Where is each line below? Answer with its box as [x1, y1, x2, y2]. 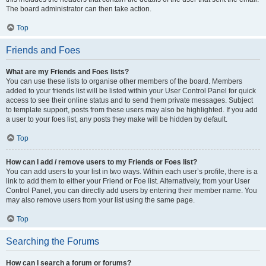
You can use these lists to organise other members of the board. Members [6, 77, 242, 85]
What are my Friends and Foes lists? [6, 68, 129, 76]
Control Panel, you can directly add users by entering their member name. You [6, 186, 257, 195]
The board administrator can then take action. [6, 5, 151, 13]
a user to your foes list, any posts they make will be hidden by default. [6, 115, 227, 123]
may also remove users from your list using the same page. [6, 196, 195, 204]
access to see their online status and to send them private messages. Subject [6, 96, 253, 104]
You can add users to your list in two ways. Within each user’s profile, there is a [6, 167, 258, 176]
